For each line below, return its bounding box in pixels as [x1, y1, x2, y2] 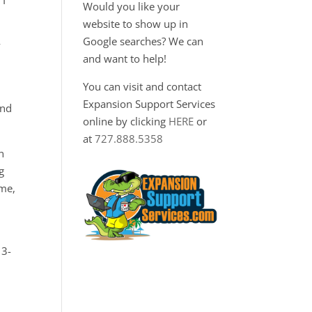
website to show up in [83, 17, 189, 31]
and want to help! [83, 52, 167, 65]
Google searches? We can [83, 34, 204, 48]
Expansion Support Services [83, 97, 216, 111]
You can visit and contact [83, 79, 202, 93]
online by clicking [83, 114, 169, 128]
